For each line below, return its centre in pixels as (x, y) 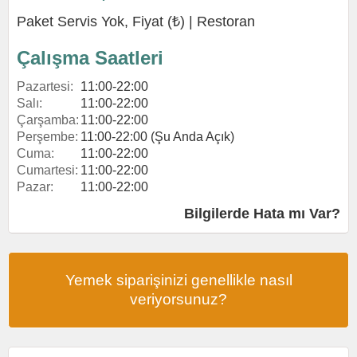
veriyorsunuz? (178, 299)
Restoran (226, 22)
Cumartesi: (47, 170)
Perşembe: (47, 137)
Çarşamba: (48, 120)
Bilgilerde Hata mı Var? (262, 214)
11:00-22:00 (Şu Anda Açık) (157, 137)
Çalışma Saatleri (90, 58)
